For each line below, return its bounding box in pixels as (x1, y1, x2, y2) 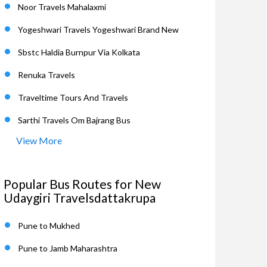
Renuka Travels (18, 70, 75, 80)
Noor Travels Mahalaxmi (18, 2, 106, 12)
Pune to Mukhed (18, 221, 80, 231)
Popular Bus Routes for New (4, 176, 161, 191)
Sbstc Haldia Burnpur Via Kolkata (18, 47, 140, 57)
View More (16, 135, 62, 146)
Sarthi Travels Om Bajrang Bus (18, 115, 131, 125)
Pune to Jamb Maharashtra (18, 243, 117, 253)
